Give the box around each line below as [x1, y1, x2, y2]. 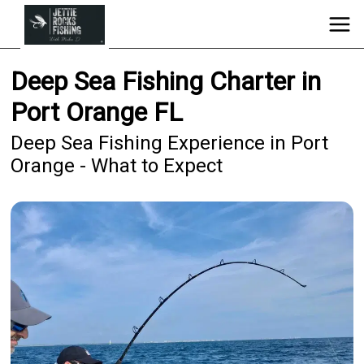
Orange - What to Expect [11, 154, 223, 178]
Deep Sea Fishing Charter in [11, 66, 322, 97]
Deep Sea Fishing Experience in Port [11, 132, 329, 155]
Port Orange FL [11, 97, 184, 128]
